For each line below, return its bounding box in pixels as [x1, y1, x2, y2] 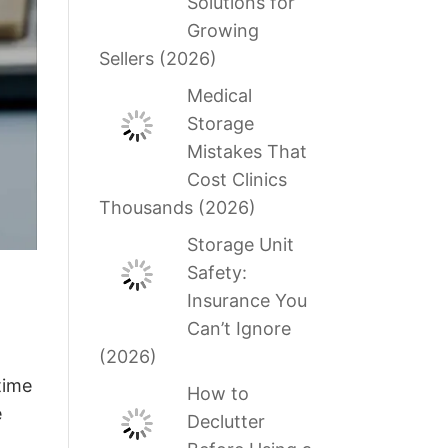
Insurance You [187, 290, 308, 312]
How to [187, 383, 250, 405]
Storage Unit [187, 234, 295, 256]
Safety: [187, 262, 248, 284]
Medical [187, 85, 253, 107]
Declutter [187, 411, 266, 433]
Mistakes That [187, 141, 308, 163]
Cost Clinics [187, 169, 288, 191]
